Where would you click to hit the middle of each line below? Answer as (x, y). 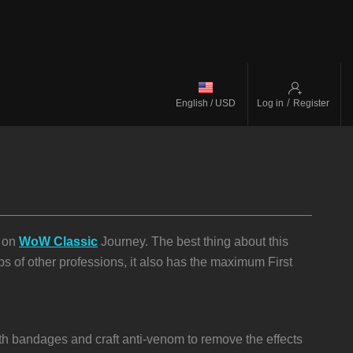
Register (311, 103)
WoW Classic (58, 242)
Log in (270, 103)
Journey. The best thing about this (193, 242)
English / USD (206, 103)
